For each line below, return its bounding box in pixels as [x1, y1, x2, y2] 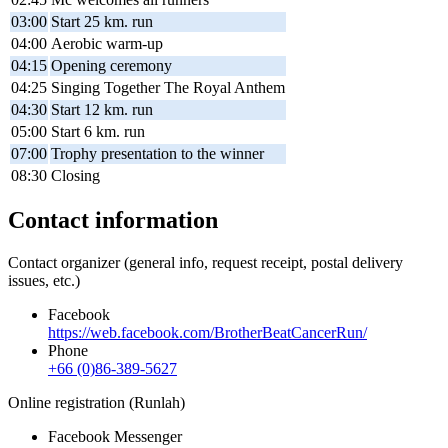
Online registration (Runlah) [8, 394, 185, 412]
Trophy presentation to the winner [51, 144, 264, 162]
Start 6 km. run [51, 122, 145, 140]
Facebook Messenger [48, 428, 182, 446]
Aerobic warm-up [51, 34, 163, 52]
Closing [51, 166, 100, 184]
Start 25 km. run [51, 12, 153, 30]
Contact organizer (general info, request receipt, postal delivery [8, 254, 403, 272]
